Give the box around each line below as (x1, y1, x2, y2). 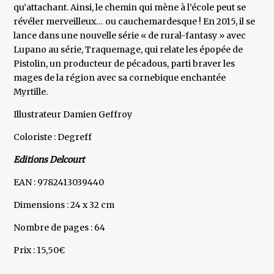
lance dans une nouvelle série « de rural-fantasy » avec (13, 30, 246, 42)
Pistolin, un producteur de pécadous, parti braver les (13, 58, 235, 70)
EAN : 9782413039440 (13, 177, 105, 188)
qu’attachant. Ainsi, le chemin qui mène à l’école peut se (13, 2, 246, 13)
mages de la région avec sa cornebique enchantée (13, 72, 226, 84)
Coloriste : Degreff (13, 131, 92, 143)
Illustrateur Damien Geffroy (13, 109, 133, 120)
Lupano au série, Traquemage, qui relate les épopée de (13, 44, 243, 56)
